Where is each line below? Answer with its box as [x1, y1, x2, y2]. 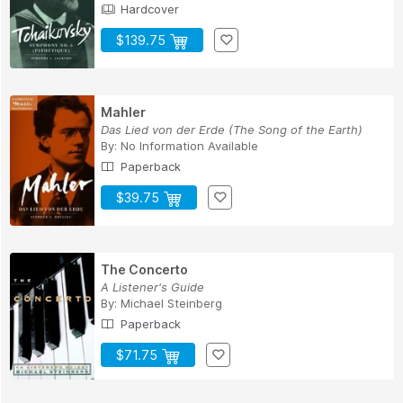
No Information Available [121, 139, 258, 154]
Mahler [101, 104, 146, 121]
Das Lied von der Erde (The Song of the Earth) [101, 122, 363, 138]
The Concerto [101, 262, 188, 278]
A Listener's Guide [101, 280, 204, 295]
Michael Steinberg [121, 296, 222, 311]
